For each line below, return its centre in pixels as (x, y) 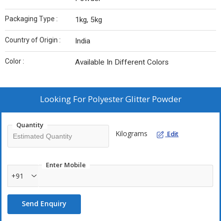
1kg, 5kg (89, 20)
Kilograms (131, 134)
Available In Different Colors (122, 62)
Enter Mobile (66, 165)
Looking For (64, 99)
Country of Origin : (33, 40)
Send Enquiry (44, 204)
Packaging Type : (31, 19)
